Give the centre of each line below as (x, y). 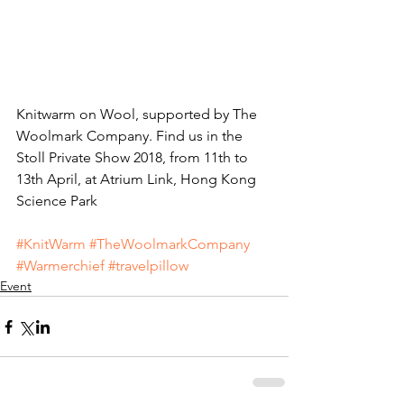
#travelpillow (148, 266)
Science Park (57, 201)
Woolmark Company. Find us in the (131, 136)
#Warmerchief (60, 266)
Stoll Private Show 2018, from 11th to (134, 158)
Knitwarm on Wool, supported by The (138, 115)
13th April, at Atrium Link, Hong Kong (138, 179)
